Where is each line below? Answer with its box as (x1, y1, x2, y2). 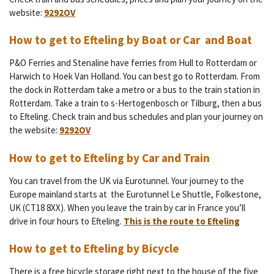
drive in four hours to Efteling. (9, 215, 124, 227)
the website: (9, 124, 59, 136)
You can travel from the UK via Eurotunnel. (9, 174, 171, 187)
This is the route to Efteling (124, 215, 240, 227)
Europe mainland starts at (9, 188, 107, 200)
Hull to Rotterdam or (177, 57, 257, 69)
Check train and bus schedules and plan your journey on (52, 111, 263, 123)
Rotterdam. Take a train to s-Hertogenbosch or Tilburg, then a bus (9, 97, 262, 109)
